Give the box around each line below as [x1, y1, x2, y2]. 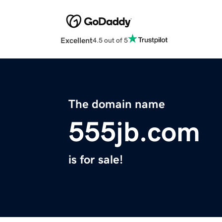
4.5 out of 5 [93, 36, 128, 44]
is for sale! [68, 154, 123, 166]
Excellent [60, 36, 93, 45]
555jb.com [68, 118, 200, 146]
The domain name [68, 98, 165, 111]
